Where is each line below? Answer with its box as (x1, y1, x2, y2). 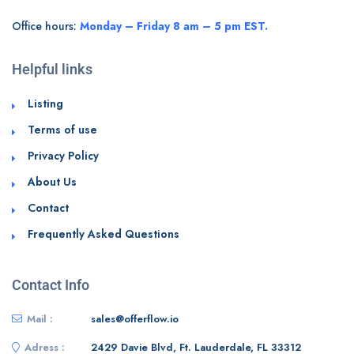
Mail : (27, 311, 53, 326)
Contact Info (12, 276, 89, 293)
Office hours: (12, 17, 80, 34)
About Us (28, 173, 77, 190)
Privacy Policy (28, 147, 99, 164)
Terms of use (28, 121, 97, 137)
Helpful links (12, 60, 92, 77)
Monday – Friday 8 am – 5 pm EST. (80, 17, 268, 34)
